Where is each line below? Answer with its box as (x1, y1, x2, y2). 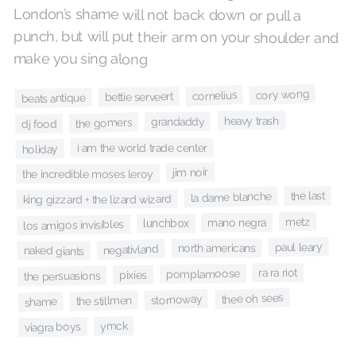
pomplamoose (165, 267, 240, 281)
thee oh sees (220, 291, 284, 306)
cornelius (192, 88, 238, 103)
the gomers (75, 115, 133, 130)
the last (290, 189, 325, 203)
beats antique (21, 91, 86, 106)
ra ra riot (258, 266, 298, 280)
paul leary (274, 240, 323, 253)
